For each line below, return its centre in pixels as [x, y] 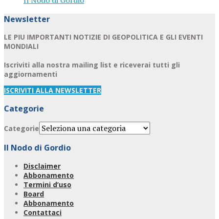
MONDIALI [21, 46]
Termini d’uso [47, 184]
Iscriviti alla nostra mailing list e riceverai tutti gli [92, 65]
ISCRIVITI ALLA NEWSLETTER [53, 90]
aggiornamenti [31, 74]
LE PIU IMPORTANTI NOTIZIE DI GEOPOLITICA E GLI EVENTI [103, 37]
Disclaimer [42, 166]
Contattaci [43, 212]
